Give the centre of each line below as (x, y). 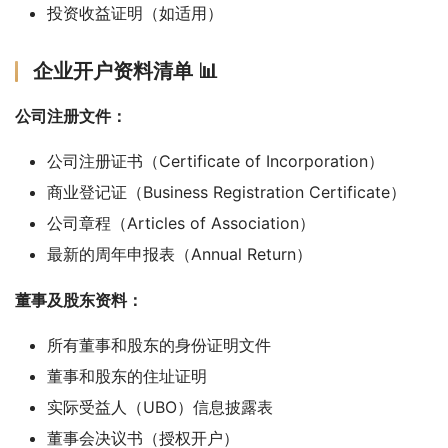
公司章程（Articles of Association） (181, 222)
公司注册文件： (71, 115)
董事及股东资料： (79, 299)
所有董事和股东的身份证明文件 (159, 344)
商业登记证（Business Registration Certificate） (226, 191)
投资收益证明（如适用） (135, 12)
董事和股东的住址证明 (127, 375)
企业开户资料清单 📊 (125, 70)
